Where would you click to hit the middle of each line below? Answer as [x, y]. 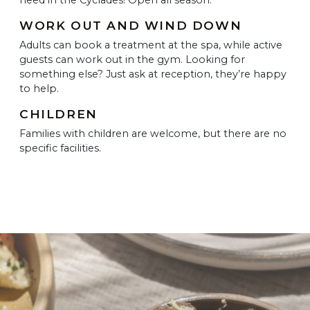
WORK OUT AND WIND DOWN [131, 25]
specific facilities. [60, 148]
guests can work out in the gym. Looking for [132, 59]
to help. [39, 88]
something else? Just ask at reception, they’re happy [153, 74]
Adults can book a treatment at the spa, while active [151, 45]
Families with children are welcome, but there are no [153, 133]
